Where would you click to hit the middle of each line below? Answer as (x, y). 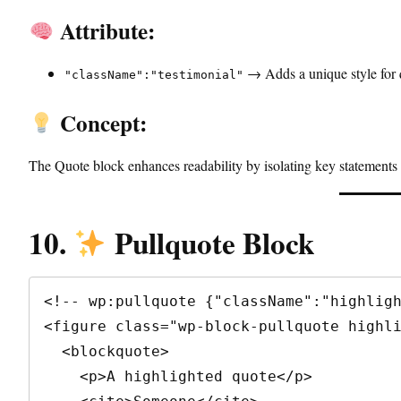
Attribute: (104, 31)
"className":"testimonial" (154, 75)
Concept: (100, 124)
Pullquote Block (210, 243)
